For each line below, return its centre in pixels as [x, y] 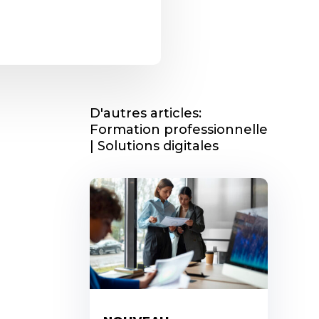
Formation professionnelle [178, 129]
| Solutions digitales [154, 146]
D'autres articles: [145, 113]
